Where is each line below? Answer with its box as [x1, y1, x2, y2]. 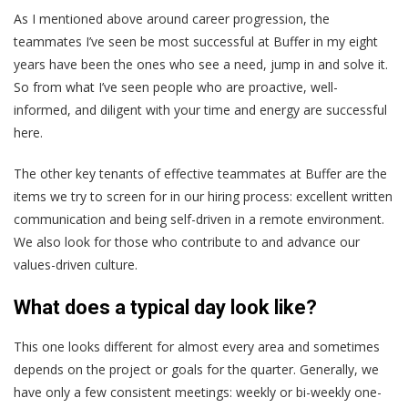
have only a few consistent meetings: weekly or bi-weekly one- [14, 383, 382, 402]
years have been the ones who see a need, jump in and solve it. [14, 56, 388, 74]
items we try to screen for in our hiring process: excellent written [14, 188, 393, 206]
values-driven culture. [14, 256, 138, 274]
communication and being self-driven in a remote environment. [14, 210, 384, 229]
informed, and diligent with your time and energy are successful [14, 101, 387, 119]
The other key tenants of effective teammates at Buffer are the [14, 165, 387, 183]
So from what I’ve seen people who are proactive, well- [14, 78, 338, 97]
